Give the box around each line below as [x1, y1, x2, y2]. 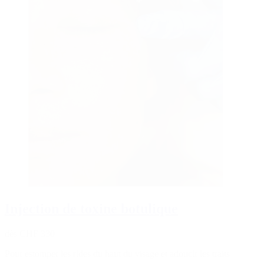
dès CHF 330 [5, 229, 55, 239]
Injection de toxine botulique [5, 201, 178, 217]
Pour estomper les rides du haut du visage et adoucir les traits [5, 249, 230, 259]
